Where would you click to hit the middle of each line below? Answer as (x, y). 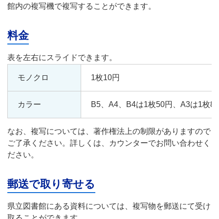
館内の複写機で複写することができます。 (82, 6)
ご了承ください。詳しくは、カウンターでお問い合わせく (109, 143)
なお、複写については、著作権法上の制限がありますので (109, 131)
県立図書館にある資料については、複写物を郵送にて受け (109, 206)
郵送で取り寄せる (51, 184)
